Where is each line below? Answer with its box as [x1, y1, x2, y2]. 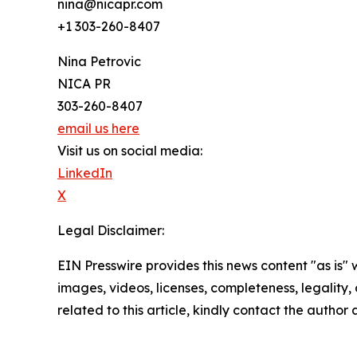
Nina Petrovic [57, 53, 141, 70]
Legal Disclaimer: [57, 222, 164, 239]
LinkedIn [57, 165, 112, 182]
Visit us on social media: [57, 143, 202, 159]
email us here [57, 120, 139, 137]
